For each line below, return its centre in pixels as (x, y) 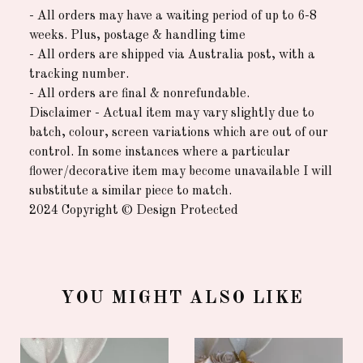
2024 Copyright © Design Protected (134, 210)
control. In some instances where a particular (160, 152)
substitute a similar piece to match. (130, 191)
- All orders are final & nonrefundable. (139, 94)
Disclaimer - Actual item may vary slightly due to (172, 113)
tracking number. (79, 74)
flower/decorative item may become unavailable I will (181, 171)
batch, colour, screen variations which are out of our (179, 132)
